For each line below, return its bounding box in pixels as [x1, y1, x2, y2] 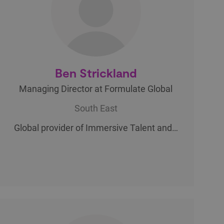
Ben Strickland [54, 65, 137, 80]
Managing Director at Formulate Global [19, 83, 173, 94]
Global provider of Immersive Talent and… [13, 122, 178, 133]
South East [74, 102, 117, 113]
